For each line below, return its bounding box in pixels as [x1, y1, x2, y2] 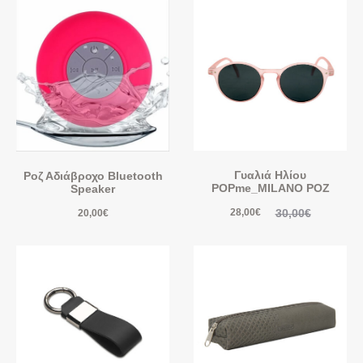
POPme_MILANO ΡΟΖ [211, 181, 330, 195]
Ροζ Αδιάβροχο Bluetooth [23, 169, 163, 183]
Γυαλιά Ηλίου [234, 169, 306, 182]
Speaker [70, 182, 115, 196]
